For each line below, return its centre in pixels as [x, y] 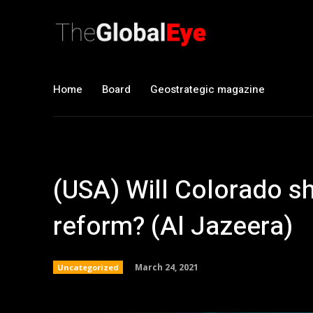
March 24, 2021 [167, 267]
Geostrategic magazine [208, 89]
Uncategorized [88, 268]
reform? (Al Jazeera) [173, 227]
